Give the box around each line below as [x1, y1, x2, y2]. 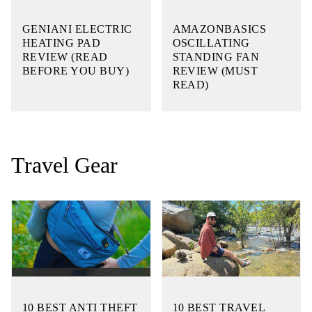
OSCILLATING [172, 36, 250, 49]
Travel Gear [11, 152, 118, 178]
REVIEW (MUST [172, 64, 258, 77]
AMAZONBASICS [172, 22, 267, 35]
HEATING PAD [22, 36, 101, 49]
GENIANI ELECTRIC [22, 22, 132, 35]
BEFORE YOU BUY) [22, 64, 130, 77]
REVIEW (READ [22, 50, 108, 63]
